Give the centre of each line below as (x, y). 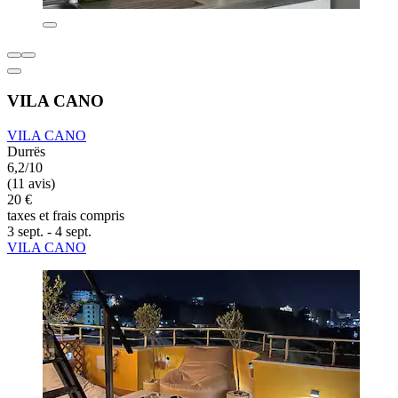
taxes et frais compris (66, 215)
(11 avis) (31, 183)
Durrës (26, 151)
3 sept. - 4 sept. (49, 231)
